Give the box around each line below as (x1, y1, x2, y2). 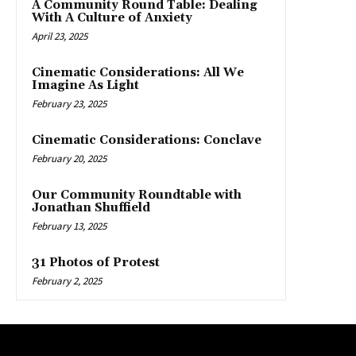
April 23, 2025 (32, 29, 87, 44)
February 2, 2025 (32, 274, 102, 288)
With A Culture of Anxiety (32, 10, 192, 26)
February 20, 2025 (32, 152, 106, 166)
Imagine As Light (32, 78, 139, 94)
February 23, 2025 (32, 97, 106, 111)
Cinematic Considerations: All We (32, 65, 244, 81)
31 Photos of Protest (32, 255, 160, 271)
